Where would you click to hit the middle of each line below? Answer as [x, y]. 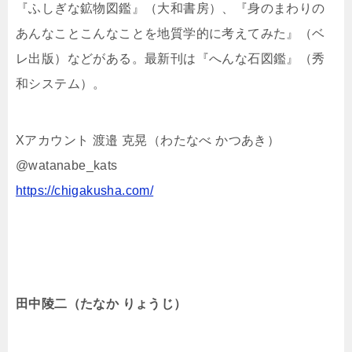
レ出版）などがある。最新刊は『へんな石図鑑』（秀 [170, 59]
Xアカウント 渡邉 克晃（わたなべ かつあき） [148, 141]
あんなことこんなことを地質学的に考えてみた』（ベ [170, 34]
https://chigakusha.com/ [85, 191]
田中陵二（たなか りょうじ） [101, 304]
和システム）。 [61, 84]
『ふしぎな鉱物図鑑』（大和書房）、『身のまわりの [170, 9]
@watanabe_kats [67, 166]
